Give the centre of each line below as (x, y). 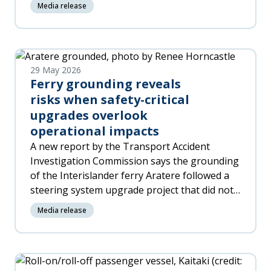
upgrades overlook (89, 115)
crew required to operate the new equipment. (133, 219)
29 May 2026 (56, 70)
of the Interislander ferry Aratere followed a (130, 175)
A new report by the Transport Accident (120, 146)
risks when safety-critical (110, 100)
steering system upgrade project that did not (132, 190)
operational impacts (95, 131)
